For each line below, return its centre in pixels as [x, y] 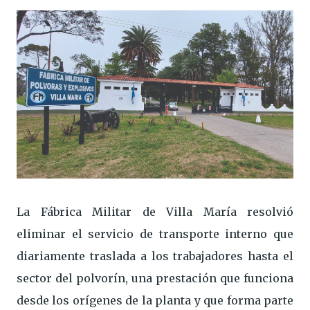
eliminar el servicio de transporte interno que [155, 234]
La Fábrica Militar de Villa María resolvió [155, 212]
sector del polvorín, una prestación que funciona [155, 279]
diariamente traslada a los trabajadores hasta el [155, 256]
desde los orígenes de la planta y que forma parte [155, 301]
